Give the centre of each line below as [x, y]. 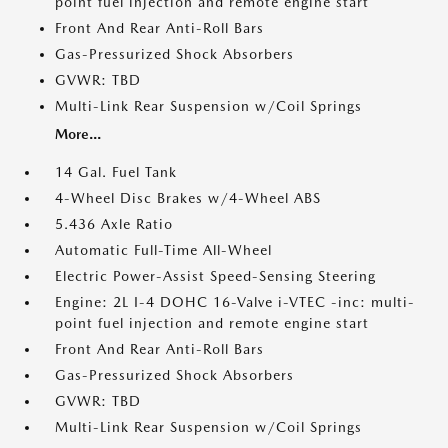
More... [78, 134]
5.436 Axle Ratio [114, 224]
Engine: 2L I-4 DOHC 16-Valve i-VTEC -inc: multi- [235, 302]
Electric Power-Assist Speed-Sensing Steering [215, 276]
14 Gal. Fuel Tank [116, 172]
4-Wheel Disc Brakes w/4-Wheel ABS [188, 198]
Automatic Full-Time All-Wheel [163, 250]
